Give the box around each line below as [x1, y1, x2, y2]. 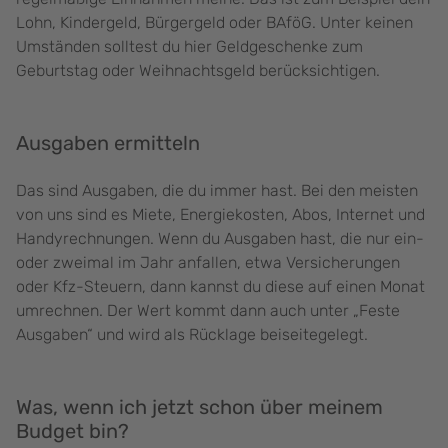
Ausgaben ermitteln [16, 131, 200, 156]
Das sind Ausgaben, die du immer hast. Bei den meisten [16, 181, 418, 201]
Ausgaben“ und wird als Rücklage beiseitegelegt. [16, 325, 368, 345]
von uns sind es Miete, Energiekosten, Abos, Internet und [16, 205, 425, 225]
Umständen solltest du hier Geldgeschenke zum [16, 37, 363, 57]
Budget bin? [16, 419, 129, 444]
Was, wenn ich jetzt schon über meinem [16, 395, 383, 420]
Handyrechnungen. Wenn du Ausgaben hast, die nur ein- [16, 229, 424, 249]
